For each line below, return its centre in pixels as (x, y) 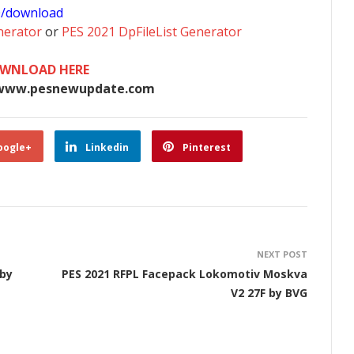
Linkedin (107, 147)
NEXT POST (282, 254)
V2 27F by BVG (269, 293)
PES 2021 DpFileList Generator (152, 32)
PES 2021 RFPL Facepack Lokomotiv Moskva (185, 274)
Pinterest (207, 147)
